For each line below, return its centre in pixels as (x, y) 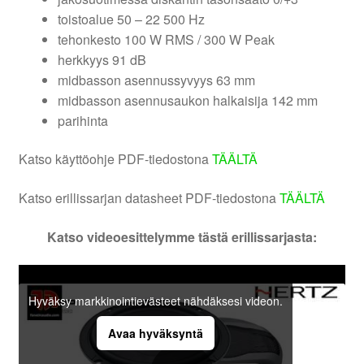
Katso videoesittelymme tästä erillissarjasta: (182, 236)
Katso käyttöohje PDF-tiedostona (113, 159)
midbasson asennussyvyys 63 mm (156, 80)
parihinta (82, 120)
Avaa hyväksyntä (155, 333)
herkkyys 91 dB (102, 59)
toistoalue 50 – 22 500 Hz (131, 19)
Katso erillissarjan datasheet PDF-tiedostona (149, 198)
